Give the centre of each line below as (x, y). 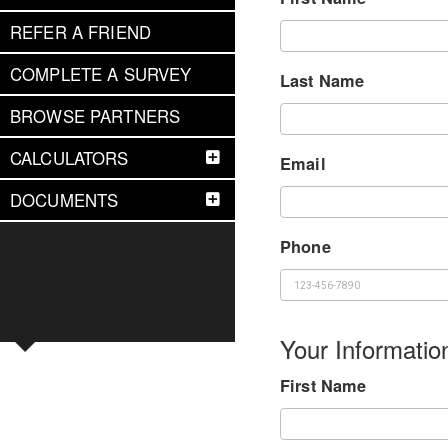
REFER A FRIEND (81, 32)
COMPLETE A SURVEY (101, 74)
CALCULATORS (69, 158)
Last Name (322, 80)
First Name (323, 385)
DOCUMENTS (64, 200)
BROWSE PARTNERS (95, 116)
